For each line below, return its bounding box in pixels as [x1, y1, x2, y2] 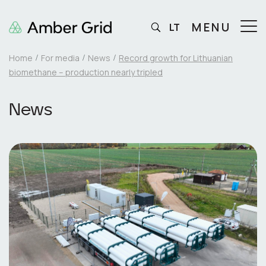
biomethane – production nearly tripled [9, 66, 163, 78]
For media [41, 52, 80, 64]
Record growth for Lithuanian [119, 52, 233, 64]
